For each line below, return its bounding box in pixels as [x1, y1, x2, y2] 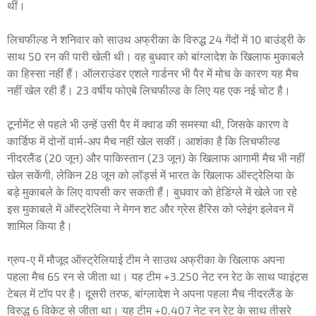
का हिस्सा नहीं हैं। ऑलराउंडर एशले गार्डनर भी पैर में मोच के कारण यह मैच [7, 66, 298, 80]
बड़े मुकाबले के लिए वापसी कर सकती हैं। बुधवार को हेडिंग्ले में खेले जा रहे [7, 185, 297, 199]
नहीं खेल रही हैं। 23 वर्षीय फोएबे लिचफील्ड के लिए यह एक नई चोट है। [7, 83, 293, 97]
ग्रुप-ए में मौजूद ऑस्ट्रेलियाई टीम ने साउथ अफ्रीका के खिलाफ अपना [7, 253, 285, 267]
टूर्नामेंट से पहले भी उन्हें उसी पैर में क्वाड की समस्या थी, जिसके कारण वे [7, 117, 288, 131]
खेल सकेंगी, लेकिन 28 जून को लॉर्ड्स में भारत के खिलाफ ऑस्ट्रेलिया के [7, 168, 294, 182]
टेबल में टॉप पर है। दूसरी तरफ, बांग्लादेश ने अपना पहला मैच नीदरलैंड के [7, 286, 293, 300]
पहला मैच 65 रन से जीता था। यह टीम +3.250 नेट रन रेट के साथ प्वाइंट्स [7, 269, 308, 284]
